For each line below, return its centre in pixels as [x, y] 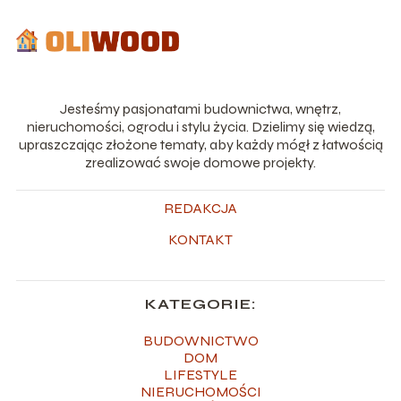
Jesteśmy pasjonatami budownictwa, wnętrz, [200, 108]
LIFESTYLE [200, 374]
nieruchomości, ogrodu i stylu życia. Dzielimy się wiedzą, [200, 126]
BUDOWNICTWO [200, 340]
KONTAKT [200, 239]
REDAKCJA [200, 208]
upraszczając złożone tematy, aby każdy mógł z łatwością [200, 144]
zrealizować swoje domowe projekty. [200, 162]
